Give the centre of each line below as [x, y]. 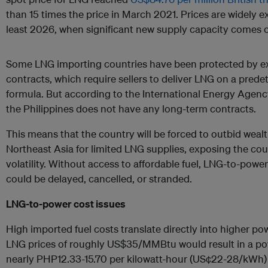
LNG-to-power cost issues [66, 204]
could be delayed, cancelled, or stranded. [99, 179]
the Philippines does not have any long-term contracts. [131, 109]
